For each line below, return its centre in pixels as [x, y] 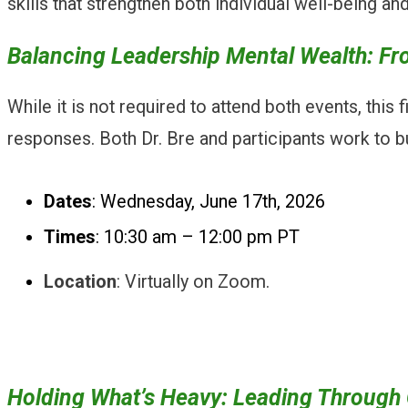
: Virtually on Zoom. [195, 282]
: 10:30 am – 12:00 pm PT [200, 238]
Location [80, 282]
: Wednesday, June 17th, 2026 [211, 202]
